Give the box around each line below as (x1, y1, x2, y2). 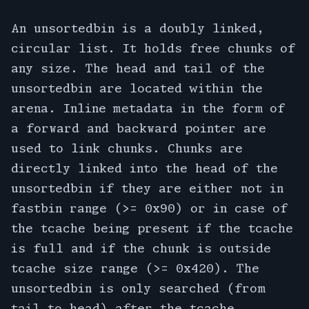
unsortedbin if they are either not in (11, 181, 283, 195)
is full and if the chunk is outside (11, 241, 271, 255)
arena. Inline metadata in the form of (11, 101, 285, 114)
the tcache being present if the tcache (11, 221, 293, 235)
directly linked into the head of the (11, 161, 278, 175)
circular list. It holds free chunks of (11, 41, 295, 54)
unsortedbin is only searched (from (11, 281, 265, 295)
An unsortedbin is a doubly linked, (11, 21, 264, 34)
